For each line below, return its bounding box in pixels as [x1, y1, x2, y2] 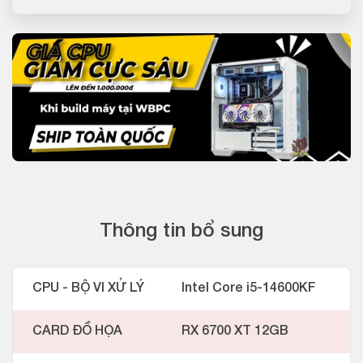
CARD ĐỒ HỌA [32, 326, 122, 338]
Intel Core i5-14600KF [181, 283, 316, 295]
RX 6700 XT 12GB [181, 326, 288, 338]
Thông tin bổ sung [100, 223, 263, 241]
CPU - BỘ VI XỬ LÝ [32, 283, 144, 295]
